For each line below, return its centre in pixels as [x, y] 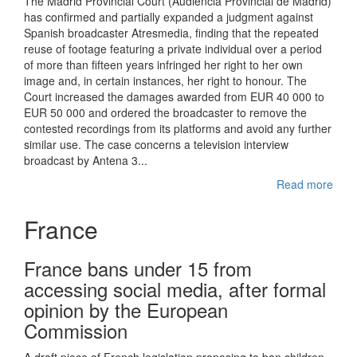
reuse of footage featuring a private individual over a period [173, 49]
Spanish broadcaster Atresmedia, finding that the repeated [171, 33]
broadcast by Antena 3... [86, 160]
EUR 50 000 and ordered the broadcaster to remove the [165, 112]
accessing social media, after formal [175, 289]
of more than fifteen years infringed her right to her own [163, 65]
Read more [305, 184]
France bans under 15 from [138, 268]
